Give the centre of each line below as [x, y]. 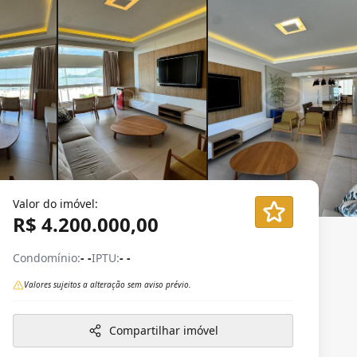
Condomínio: [47, 258]
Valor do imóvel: [55, 204]
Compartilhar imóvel [163, 330]
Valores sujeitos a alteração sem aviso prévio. [108, 284]
